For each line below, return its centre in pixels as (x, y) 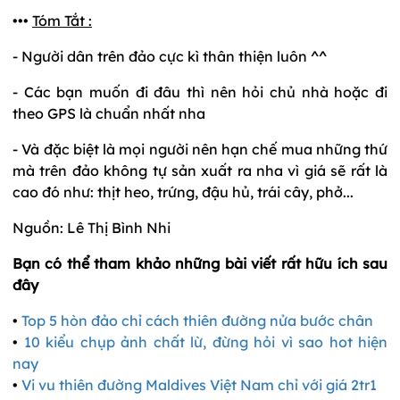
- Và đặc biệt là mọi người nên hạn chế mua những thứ (200, 149)
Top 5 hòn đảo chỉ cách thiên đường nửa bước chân (197, 320)
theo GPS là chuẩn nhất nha (109, 113)
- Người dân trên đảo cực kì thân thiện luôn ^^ (170, 56)
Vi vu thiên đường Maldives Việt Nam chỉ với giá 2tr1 (199, 384)
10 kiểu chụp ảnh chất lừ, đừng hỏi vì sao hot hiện (205, 342)
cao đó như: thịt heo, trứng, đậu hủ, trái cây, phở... (183, 192)
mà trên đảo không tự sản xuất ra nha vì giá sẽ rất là (200, 170)
